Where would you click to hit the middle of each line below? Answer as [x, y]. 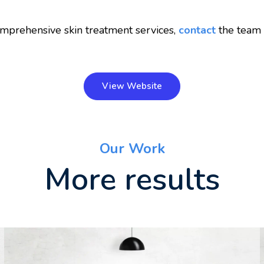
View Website [132, 86]
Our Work [132, 149]
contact [197, 30]
